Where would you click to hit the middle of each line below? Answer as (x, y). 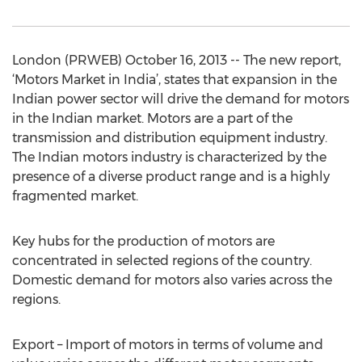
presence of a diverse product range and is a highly (171, 177)
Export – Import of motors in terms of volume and (168, 345)
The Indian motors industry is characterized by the (169, 157)
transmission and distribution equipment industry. (170, 138)
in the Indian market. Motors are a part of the (152, 118)
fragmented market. (75, 196)
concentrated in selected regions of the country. (162, 261)
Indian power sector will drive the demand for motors (181, 99)
